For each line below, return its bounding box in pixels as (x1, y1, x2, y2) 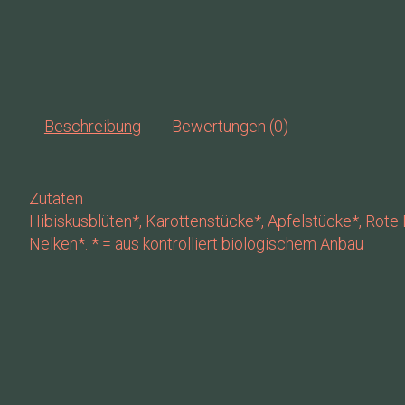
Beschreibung (43, 116, 141, 136)
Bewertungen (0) (171, 116, 288, 136)
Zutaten (29, 189, 83, 209)
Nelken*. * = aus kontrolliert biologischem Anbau (29, 234, 363, 254)
